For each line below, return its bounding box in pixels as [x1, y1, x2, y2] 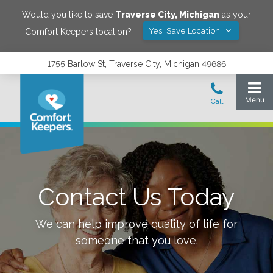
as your [219, 10, 251, 19]
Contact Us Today [38, 182, 235, 211]
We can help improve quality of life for [35, 218, 238, 230]
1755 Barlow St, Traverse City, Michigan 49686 [47, 59, 226, 69]
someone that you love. [75, 234, 198, 247]
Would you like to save [22, 10, 115, 19]
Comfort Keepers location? [24, 26, 132, 37]
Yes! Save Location [148, 26, 223, 35]
